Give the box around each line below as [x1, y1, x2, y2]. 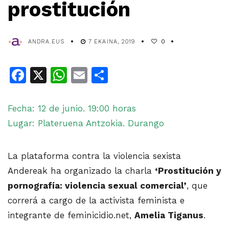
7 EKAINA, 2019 [88, 38, 135, 45]
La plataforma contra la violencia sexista [8, 151, 181, 162]
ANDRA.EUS [28, 38, 64, 45]
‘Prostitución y [155, 166, 221, 176]
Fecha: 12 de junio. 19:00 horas [8, 103, 136, 114]
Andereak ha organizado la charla [8, 166, 155, 176]
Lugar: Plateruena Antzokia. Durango [8, 118, 164, 129]
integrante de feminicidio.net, [8, 210, 134, 221]
